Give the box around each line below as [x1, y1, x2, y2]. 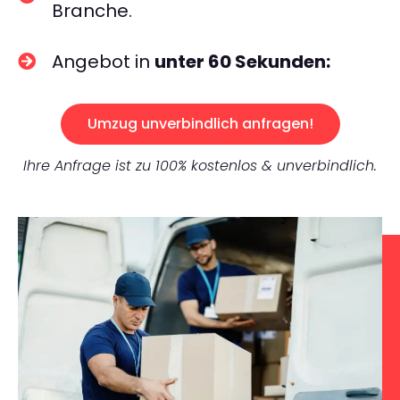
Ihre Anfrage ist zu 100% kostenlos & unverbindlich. [23, 155, 377, 176]
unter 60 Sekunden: [154, 49, 330, 74]
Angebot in [52, 49, 154, 74]
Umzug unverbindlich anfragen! [87, 113, 313, 134]
